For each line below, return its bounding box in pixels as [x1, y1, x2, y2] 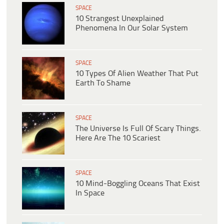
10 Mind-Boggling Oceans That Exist [75, 179, 200, 188]
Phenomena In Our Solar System [75, 23, 188, 32]
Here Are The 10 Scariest [75, 133, 160, 142]
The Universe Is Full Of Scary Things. [75, 124, 201, 133]
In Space [75, 188, 104, 197]
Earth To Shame [75, 78, 130, 87]
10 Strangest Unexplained [75, 14, 164, 23]
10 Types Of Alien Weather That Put [75, 69, 198, 78]
